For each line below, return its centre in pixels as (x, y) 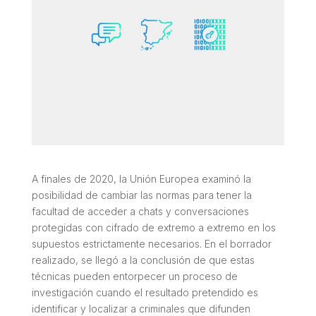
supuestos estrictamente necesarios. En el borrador (151, 243)
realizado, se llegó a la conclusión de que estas (143, 260)
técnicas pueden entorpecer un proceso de (134, 276)
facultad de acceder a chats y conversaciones (140, 211)
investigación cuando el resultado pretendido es (145, 292)
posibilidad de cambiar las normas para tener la (141, 195)
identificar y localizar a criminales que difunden (141, 308)
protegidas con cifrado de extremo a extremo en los (153, 227)
